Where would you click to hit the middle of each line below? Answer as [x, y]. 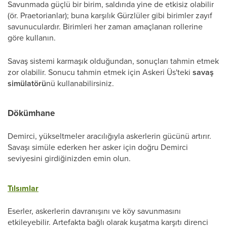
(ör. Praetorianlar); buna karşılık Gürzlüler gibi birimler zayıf [110, 15]
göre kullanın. [32, 37]
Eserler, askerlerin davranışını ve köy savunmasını [94, 211]
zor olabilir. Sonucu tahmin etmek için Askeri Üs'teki [100, 72]
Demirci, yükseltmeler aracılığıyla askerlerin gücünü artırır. [109, 136]
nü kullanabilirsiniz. [80, 83]
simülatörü [27, 83]
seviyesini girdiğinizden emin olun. [69, 158]
